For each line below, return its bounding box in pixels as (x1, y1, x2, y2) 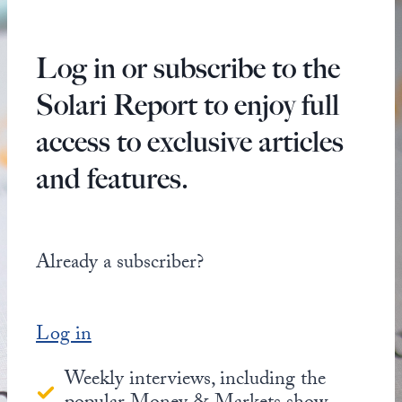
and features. (36, 161, 188, 196)
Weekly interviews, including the (65, 363, 326, 398)
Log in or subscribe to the (36, 50, 340, 85)
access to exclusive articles (36, 124, 344, 159)
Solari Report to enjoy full (36, 87, 339, 122)
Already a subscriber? (36, 247, 204, 281)
